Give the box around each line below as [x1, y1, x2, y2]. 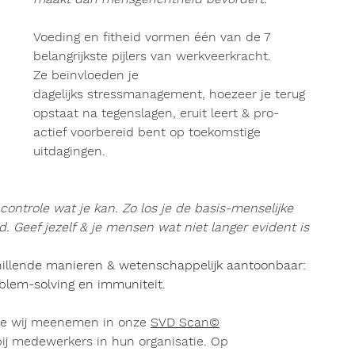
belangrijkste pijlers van [33, 48, 176, 63]
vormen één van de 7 [141, 29, 274, 44]
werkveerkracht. [176, 48, 271, 63]
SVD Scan [151, 315, 209, 330]
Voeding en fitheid [33, 29, 141, 44]
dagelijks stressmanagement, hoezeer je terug [33, 86, 309, 101]
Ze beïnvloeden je [33, 67, 143, 82]
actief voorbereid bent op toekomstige [33, 124, 265, 139]
